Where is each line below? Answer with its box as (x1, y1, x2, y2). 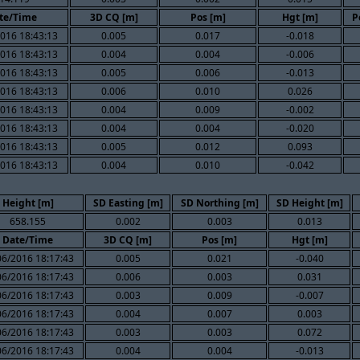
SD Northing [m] (180, 195, 259, 210)
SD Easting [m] (92, 195, 163, 210)
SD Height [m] (276, 195, 343, 210)
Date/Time (2, 232, 53, 247)
